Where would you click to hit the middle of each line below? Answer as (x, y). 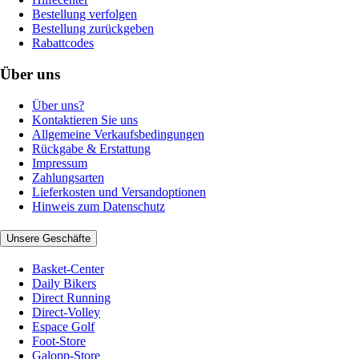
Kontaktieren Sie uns (85, 119)
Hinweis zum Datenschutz (99, 206)
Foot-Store (59, 341)
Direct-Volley (66, 313)
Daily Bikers (64, 284)
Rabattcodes (63, 43)
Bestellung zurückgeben (93, 29)
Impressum (60, 163)
